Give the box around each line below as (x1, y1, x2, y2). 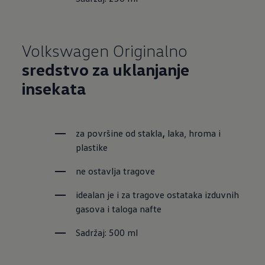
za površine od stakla (75, 127, 162, 139)
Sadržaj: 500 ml (75, 227, 138, 238)
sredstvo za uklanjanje (22, 59, 190, 79)
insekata (22, 78, 86, 98)
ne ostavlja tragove (75, 165, 155, 177)
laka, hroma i (164, 127, 221, 139)
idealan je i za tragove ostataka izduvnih (75, 189, 239, 201)
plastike (75, 141, 108, 153)
